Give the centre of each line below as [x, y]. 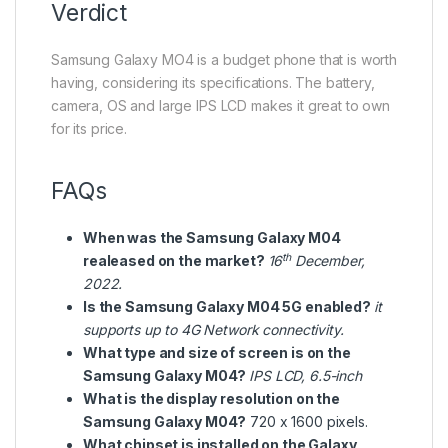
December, [327, 261]
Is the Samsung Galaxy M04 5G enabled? [228, 307]
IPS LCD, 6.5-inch [305, 376]
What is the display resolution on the [211, 399]
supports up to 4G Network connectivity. [213, 330]
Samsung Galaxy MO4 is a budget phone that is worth [224, 60]
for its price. [89, 129]
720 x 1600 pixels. [307, 422]
